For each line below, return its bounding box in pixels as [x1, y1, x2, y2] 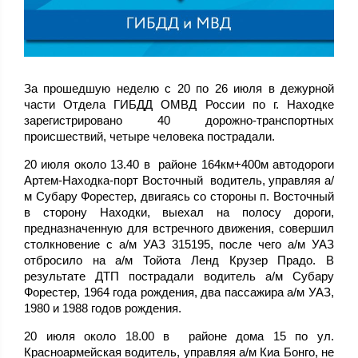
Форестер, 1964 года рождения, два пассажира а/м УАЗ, [24, 284, 334, 299]
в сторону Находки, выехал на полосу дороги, [24, 205, 334, 219]
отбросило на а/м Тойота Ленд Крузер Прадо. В [24, 253, 334, 267]
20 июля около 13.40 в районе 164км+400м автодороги [24, 157, 334, 171]
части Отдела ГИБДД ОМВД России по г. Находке [24, 97, 334, 111]
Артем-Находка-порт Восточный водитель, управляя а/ [24, 173, 334, 187]
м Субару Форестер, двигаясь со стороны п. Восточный [24, 189, 334, 203]
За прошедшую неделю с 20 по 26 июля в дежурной [24, 81, 334, 95]
